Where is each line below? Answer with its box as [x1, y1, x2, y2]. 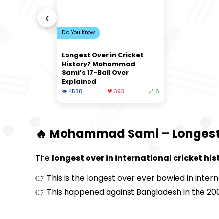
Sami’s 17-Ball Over [62, 67, 129, 77]
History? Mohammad [62, 59, 135, 68]
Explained [62, 76, 96, 86]
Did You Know [62, 28, 95, 36]
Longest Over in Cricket [62, 50, 144, 60]
